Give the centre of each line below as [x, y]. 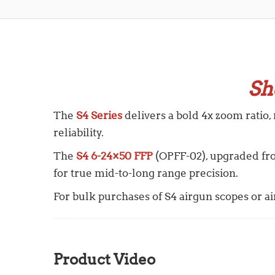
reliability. [79, 132]
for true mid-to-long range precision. [146, 173]
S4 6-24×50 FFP [114, 156]
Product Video [104, 259]
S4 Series [99, 115]
